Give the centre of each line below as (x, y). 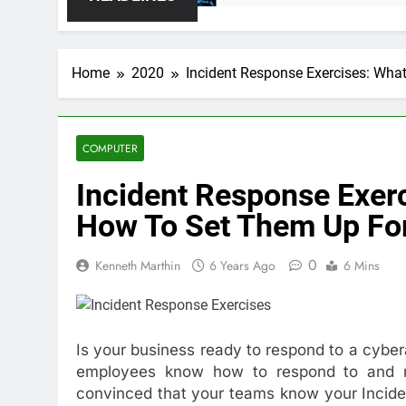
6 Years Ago (242, 265)
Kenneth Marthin (138, 265)
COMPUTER (110, 148)
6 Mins (362, 265)
